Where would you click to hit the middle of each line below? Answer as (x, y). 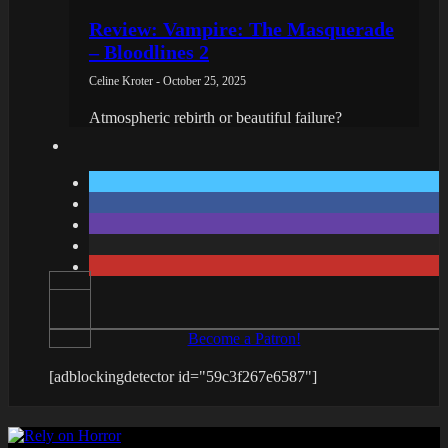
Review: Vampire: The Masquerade (241, 28)
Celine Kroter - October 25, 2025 (167, 80)
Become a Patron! (244, 338)
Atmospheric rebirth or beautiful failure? (215, 117)
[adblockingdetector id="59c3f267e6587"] (183, 376)
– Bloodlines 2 (149, 51)
